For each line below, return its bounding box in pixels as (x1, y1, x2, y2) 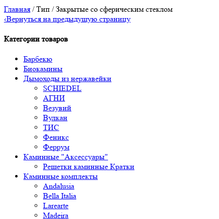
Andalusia (43, 181, 74, 191)
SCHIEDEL (43, 84, 82, 93)
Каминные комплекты (23, 172, 98, 181)
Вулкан (43, 113, 67, 123)
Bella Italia (43, 191, 76, 201)
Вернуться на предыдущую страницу (6, 14, 131, 23)
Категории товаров (4, 34, 68, 44)
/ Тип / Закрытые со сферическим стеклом (30, 4, 173, 14)
